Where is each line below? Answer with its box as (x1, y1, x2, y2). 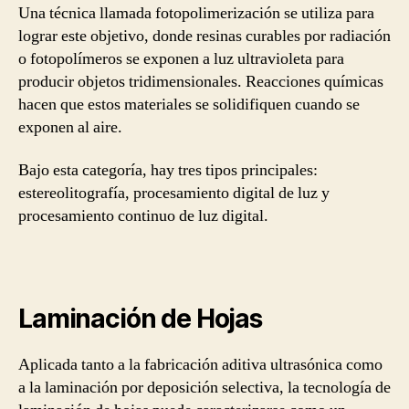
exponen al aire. (18, 116, 122, 138)
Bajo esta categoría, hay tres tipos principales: (18, 160, 318, 181)
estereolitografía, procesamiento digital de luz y (18, 183, 330, 204)
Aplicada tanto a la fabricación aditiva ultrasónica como (18, 353, 383, 375)
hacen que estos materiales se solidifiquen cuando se (18, 93, 360, 115)
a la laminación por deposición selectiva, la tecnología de (18, 376, 391, 398)
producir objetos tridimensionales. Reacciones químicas (18, 70, 383, 92)
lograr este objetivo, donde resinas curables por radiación (18, 25, 391, 47)
